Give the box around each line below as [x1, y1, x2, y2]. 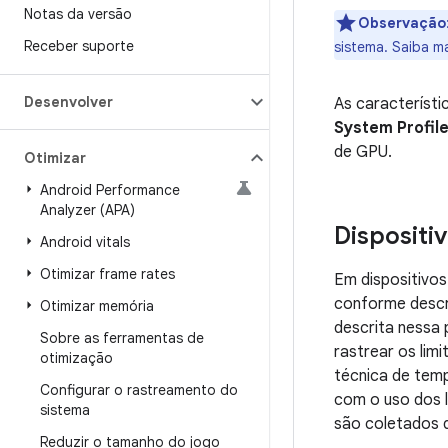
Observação [358, 14, 446, 32]
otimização [40, 349, 113, 367]
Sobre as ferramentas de [40, 329, 204, 347]
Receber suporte [24, 37, 134, 55]
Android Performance [40, 181, 180, 199]
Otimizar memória [40, 297, 154, 315]
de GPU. [334, 142, 392, 162]
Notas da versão [24, 5, 132, 23]
